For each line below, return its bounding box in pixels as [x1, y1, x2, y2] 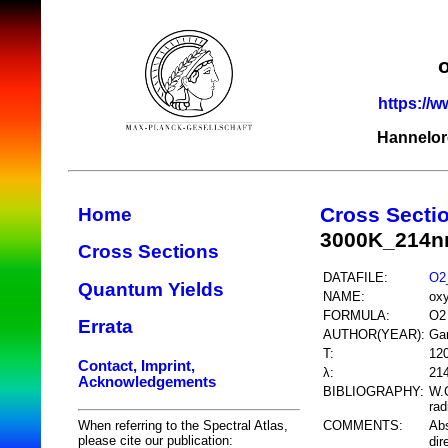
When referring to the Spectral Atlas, [78, 417, 288, 433]
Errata [78, 316, 133, 338]
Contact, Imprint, [78, 357, 195, 374]
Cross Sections [78, 241, 219, 263]
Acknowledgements [78, 373, 216, 390]
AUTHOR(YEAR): [323, 326, 425, 342]
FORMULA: [323, 307, 390, 323]
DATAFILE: [323, 269, 388, 285]
